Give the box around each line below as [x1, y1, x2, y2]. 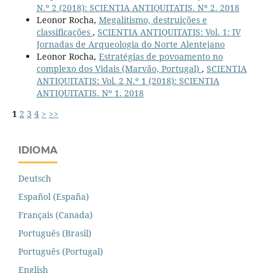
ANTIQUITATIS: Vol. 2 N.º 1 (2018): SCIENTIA [36, 75, 219, 87]
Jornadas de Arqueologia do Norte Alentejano [36, 38, 225, 51]
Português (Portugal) [18, 246, 103, 258]
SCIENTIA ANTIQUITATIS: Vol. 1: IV [97, 26, 241, 38]
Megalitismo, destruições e [98, 14, 207, 26]
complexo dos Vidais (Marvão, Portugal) [36, 63, 202, 75]
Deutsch [18, 172, 51, 185]
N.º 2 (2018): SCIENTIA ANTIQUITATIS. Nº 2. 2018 [36, 2, 239, 14]
